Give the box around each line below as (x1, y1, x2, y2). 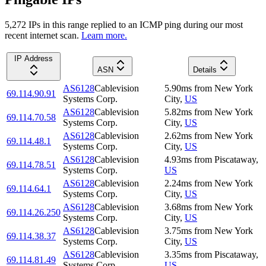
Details (193, 65, 217, 74)
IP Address (14, 53, 53, 63)
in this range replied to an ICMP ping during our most (40, 19, 243, 30)
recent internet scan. (5, 30, 79, 40)
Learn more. (81, 30, 127, 40)
